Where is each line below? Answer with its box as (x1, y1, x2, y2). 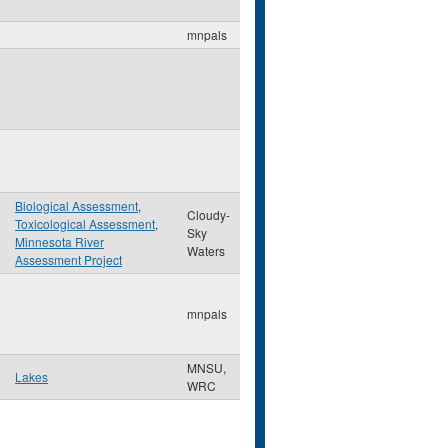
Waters (187, 242, 225, 259)
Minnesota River (15, 233, 104, 250)
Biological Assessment (15, 197, 138, 214)
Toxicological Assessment (15, 215, 155, 232)
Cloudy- (187, 206, 230, 223)
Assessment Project (15, 251, 122, 268)
